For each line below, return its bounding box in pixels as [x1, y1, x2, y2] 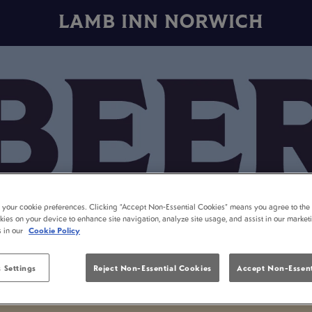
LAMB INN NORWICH [58, 13, 264, 33]
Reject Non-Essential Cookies [93, 263, 212, 273]
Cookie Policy [29, 225, 80, 235]
